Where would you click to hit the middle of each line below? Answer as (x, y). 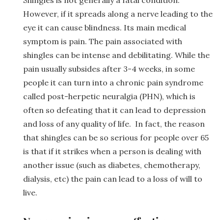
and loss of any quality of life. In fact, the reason (114, 124)
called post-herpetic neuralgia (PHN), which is (109, 96)
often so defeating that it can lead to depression (114, 110)
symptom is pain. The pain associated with (103, 41)
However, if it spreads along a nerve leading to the (118, 14)
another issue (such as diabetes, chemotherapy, (112, 165)
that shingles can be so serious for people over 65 (116, 137)
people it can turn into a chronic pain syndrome (113, 82)
